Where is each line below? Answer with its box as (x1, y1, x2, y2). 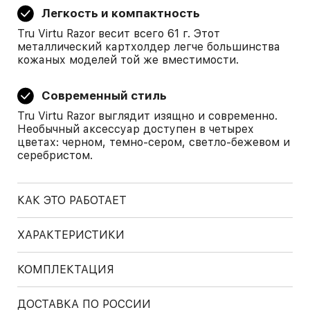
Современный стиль (42, 89, 167, 102)
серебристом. (17, 149, 96, 162)
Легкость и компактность (42, 6, 200, 20)
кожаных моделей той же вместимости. (17, 53, 242, 66)
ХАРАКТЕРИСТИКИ (17, 228, 125, 241)
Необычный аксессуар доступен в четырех (17, 122, 254, 136)
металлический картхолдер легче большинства (17, 40, 280, 53)
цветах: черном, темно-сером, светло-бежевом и (17, 136, 290, 149)
